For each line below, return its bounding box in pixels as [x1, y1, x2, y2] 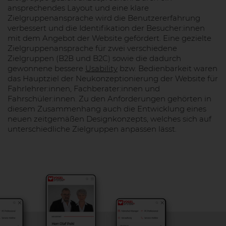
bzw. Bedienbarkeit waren [118, 63, 217, 73]
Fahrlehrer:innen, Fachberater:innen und [8, 83, 160, 93]
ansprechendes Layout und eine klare [8, 3, 149, 13]
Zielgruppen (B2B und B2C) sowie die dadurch [8, 53, 181, 63]
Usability [85, 63, 118, 73]
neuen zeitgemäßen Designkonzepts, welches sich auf [8, 114, 211, 124]
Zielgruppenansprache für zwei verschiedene [8, 43, 177, 53]
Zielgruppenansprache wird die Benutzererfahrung [8, 13, 200, 23]
